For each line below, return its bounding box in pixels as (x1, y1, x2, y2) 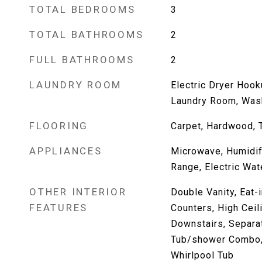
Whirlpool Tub (170, 250, 234, 261)
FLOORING (29, 120, 88, 132)
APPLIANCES (29, 145, 102, 157)
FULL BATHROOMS (29, 54, 135, 65)
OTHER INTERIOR (29, 186, 127, 198)
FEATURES (29, 202, 88, 213)
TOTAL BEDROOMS (29, 4, 136, 15)
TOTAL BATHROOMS (29, 29, 144, 40)
